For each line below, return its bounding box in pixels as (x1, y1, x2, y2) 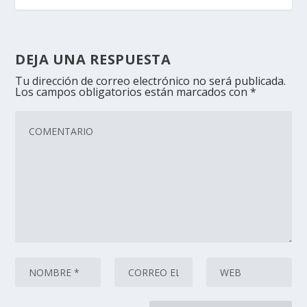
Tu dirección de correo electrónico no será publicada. (15, 73, 286, 89)
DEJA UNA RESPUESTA (15, 50, 171, 69)
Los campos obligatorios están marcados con (15, 84, 251, 100)
